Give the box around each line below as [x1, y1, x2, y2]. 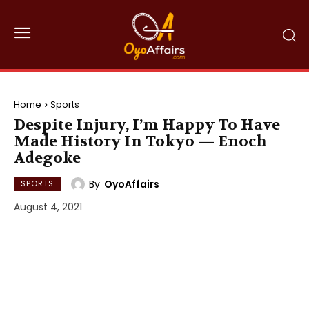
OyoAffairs [104, 177, 159, 191]
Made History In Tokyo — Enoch [14, 132, 267, 151]
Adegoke [14, 148, 81, 168]
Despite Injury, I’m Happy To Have [14, 115, 280, 134]
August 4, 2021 [14, 200, 82, 215]
